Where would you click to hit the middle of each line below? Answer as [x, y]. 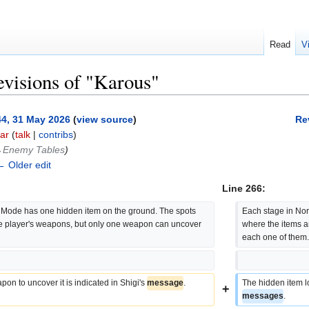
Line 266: [244, 189]
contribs [56, 135]
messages [263, 296]
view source [104, 120]
